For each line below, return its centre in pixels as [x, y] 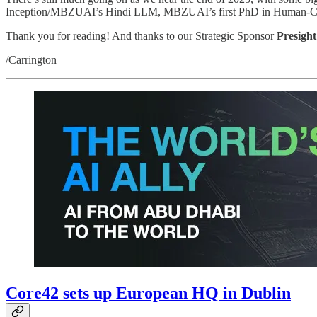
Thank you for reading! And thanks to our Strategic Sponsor [141, 35]
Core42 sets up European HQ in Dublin [148, 293]
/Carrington [31, 59]
